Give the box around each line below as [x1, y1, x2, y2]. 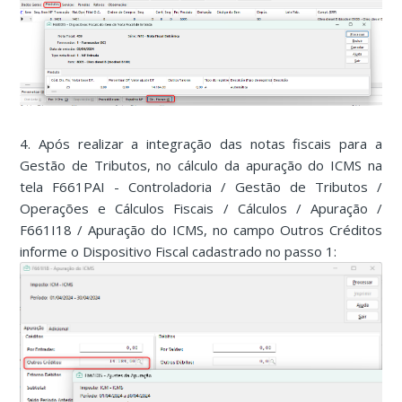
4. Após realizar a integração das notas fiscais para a [20, 135, 382, 153]
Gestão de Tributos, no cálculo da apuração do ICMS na [20, 156, 382, 175]
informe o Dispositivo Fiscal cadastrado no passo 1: [20, 242, 337, 261]
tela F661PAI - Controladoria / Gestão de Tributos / [20, 178, 382, 197]
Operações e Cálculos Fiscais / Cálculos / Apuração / [20, 199, 382, 218]
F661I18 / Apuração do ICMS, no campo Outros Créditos [20, 221, 382, 240]
